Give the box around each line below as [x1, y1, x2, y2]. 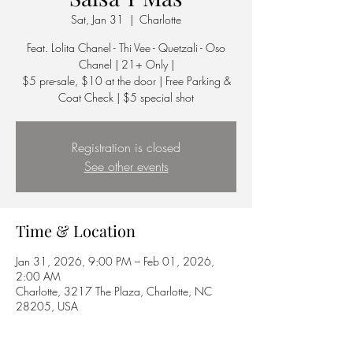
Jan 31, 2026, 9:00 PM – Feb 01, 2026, [16, 254, 214, 269]
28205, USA [16, 299, 78, 314]
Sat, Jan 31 [71, 12, 124, 27]
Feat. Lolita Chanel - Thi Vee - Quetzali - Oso [27, 40, 225, 55]
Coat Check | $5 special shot [58, 90, 194, 105]
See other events [84, 158, 169, 175]
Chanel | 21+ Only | [78, 57, 174, 72]
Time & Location [16, 220, 136, 241]
